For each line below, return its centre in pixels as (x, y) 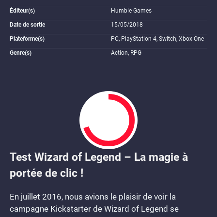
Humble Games (131, 11)
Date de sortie (27, 25)
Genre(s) (21, 53)
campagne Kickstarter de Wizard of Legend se (94, 209)
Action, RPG (126, 53)
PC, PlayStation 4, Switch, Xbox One (157, 39)
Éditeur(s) (22, 11)
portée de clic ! (46, 173)
